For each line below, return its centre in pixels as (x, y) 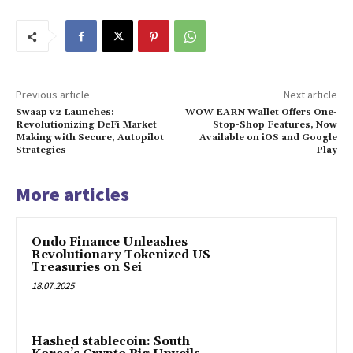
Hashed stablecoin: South (111, 342)
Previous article (53, 95)
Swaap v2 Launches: (65, 113)
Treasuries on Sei (87, 268)
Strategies (41, 150)
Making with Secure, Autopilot (90, 138)
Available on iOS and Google (268, 138)
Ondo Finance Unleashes (110, 243)
